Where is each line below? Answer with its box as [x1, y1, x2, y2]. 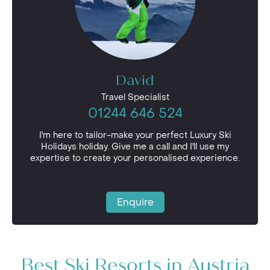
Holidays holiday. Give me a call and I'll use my [41, 141, 229, 152]
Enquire [116, 196, 154, 209]
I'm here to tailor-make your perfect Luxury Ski [39, 130, 231, 141]
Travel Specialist [101, 92, 169, 103]
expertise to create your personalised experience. [30, 152, 240, 164]
